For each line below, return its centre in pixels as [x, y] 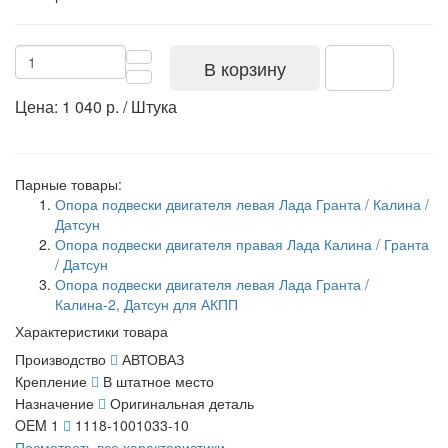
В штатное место [158, 380]
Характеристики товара [91, 330]
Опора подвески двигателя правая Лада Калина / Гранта [242, 243]
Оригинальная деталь [182, 402]
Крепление [51, 380]
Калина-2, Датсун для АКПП [146, 303]
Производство [60, 358]
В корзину [244, 67]
